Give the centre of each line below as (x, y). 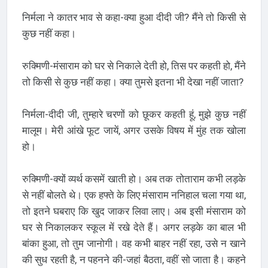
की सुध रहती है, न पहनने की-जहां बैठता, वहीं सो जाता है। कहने (134, 259)
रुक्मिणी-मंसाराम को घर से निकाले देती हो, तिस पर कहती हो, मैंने (134, 66)
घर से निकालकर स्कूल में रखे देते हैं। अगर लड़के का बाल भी (134, 227)
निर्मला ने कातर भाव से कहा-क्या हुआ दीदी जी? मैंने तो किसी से (134, 17)
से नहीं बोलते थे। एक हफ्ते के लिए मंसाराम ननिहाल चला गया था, (134, 195)
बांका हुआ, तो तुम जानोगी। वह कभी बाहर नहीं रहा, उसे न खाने (134, 243)
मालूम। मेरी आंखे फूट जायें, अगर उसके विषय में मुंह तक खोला (134, 130)
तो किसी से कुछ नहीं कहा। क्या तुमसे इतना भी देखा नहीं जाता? (133, 82)
